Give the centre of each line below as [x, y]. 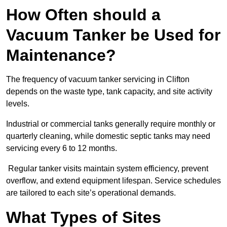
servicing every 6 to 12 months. [62, 148]
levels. [19, 104]
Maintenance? [61, 55]
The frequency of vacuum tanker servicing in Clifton [98, 80]
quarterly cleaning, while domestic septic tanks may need [108, 136]
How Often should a [83, 15]
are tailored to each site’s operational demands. [91, 193]
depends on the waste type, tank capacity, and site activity [109, 92]
